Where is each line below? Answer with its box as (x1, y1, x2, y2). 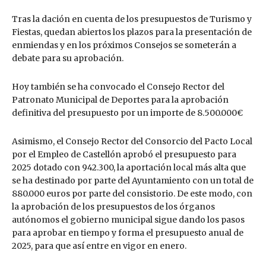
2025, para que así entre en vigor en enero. (12, 240, 186, 252)
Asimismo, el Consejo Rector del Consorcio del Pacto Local (12, 136, 252, 147)
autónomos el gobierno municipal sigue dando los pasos (12, 214, 245, 226)
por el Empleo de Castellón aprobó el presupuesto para (12, 149, 236, 160)
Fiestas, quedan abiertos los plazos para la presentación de (12, 27, 252, 38)
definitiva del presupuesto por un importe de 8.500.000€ (12, 107, 243, 119)
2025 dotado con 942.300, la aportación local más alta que (12, 162, 246, 173)
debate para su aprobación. (12, 53, 123, 64)
